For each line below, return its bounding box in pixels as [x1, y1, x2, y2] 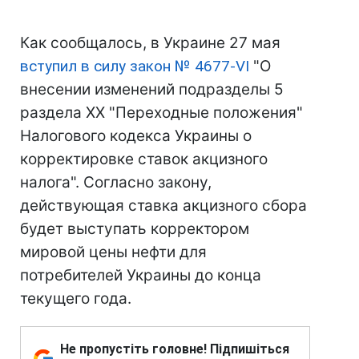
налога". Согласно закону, [20, 173, 212, 192]
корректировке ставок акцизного [20, 150, 268, 168]
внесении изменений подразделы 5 [20, 80, 284, 99]
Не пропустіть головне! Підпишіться [60, 341, 289, 357]
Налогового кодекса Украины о [20, 127, 252, 145]
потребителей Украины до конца [20, 266, 261, 284]
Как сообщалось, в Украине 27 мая [20, 34, 280, 52]
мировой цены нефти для [20, 243, 207, 261]
